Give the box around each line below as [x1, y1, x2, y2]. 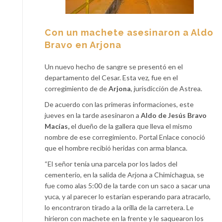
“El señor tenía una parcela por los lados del [45, 160, 177, 168]
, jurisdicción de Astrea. [131, 84, 202, 93]
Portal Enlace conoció [139, 133, 205, 141]
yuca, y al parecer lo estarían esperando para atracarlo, [45, 192, 211, 201]
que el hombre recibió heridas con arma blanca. [45, 144, 187, 152]
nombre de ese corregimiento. [45, 133, 139, 141]
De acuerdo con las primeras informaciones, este [45, 100, 194, 109]
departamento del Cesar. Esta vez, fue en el [45, 73, 178, 82]
